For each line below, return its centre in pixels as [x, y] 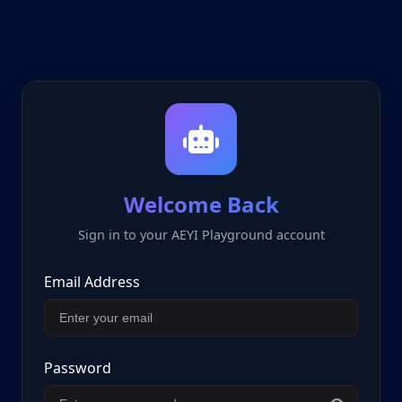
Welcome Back [201, 204]
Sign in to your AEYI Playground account [201, 234]
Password [78, 367]
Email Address [92, 281]
